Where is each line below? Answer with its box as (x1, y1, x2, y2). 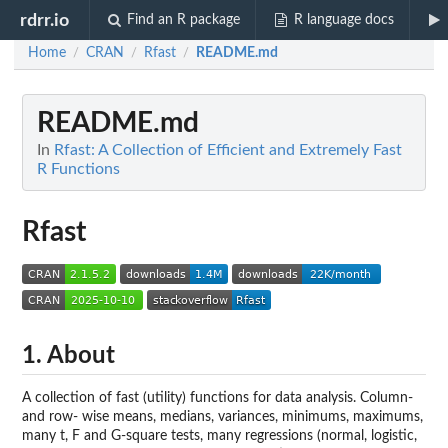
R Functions (37, 161, 120, 177)
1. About (22, 343, 115, 368)
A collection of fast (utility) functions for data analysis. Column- (22, 390, 413, 405)
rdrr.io (20, 11, 70, 29)
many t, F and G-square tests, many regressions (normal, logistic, (22, 428, 417, 443)
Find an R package (127, 13, 241, 27)
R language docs (293, 13, 394, 27)
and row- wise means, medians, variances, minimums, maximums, (22, 409, 423, 424)
